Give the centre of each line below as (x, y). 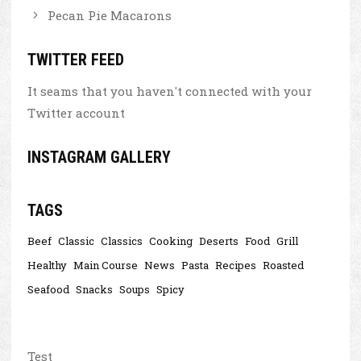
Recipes (236, 265)
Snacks (94, 289)
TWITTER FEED (76, 59)
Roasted (283, 265)
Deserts (219, 241)
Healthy (47, 265)
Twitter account (76, 112)
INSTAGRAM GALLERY (99, 157)
